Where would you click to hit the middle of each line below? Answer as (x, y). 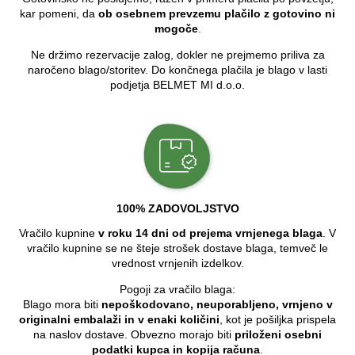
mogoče (176, 28)
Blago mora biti (62, 304)
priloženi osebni (278, 334)
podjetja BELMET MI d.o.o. (177, 84)
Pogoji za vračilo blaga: (177, 289)
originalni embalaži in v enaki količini (119, 319)
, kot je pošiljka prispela (278, 319)
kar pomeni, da (59, 13)
